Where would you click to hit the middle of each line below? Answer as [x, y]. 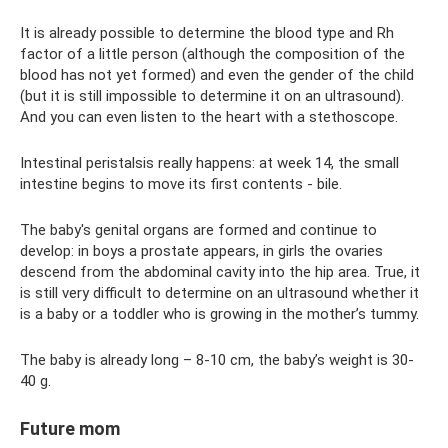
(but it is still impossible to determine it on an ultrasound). [212, 96]
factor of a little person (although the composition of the [212, 54]
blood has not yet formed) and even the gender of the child [217, 75]
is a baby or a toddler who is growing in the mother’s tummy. [219, 314]
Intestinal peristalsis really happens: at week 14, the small [209, 163]
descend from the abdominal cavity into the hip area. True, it [220, 272]
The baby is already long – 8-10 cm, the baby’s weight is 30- [217, 360]
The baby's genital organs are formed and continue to [198, 230]
